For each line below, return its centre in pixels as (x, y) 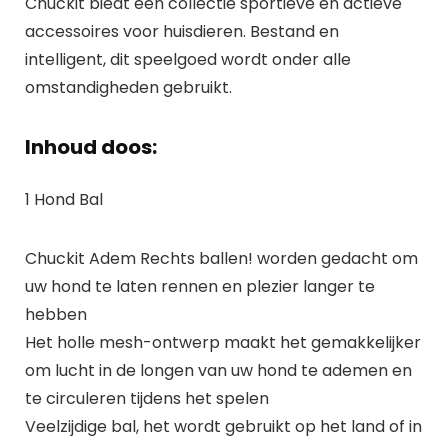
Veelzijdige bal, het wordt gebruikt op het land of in (223, 426)
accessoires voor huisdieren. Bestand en (181, 31)
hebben (55, 314)
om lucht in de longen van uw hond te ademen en (218, 370)
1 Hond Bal (63, 199)
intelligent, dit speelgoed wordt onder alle (187, 59)
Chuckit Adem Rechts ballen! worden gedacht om (221, 258)
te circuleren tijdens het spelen (146, 398)
